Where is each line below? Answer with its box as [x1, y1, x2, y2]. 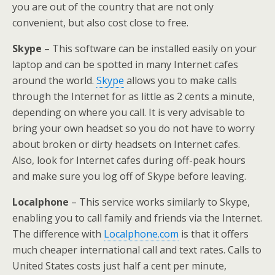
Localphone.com [104, 227, 179, 241]
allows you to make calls [124, 74, 237, 87]
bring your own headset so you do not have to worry [12, 122, 255, 135]
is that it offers [179, 227, 249, 241]
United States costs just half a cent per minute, [12, 259, 227, 273]
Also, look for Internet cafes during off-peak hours [12, 153, 246, 167]
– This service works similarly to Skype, [69, 195, 250, 209]
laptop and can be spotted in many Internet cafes [12, 58, 238, 71]
